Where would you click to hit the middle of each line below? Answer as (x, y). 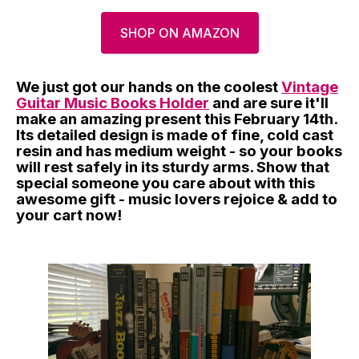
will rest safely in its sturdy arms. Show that (173, 167)
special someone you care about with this (165, 183)
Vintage (310, 87)
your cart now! (69, 215)
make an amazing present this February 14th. (177, 119)
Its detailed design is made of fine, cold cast (175, 135)
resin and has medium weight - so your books (179, 151)
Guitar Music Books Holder (113, 103)
